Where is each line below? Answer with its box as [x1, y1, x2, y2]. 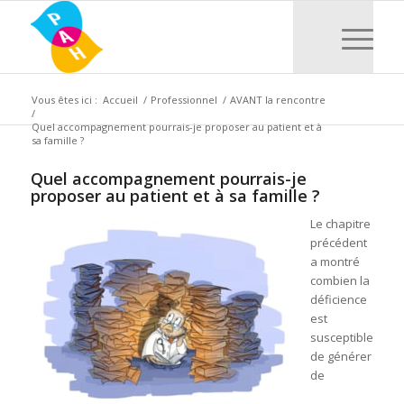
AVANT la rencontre [229, 93, 326, 106]
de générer [309, 348, 372, 365]
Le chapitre [309, 216, 371, 233]
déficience [309, 291, 367, 308]
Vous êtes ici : [31, 93, 97, 106]
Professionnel [150, 93, 217, 106]
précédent [309, 234, 367, 252]
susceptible [309, 329, 373, 346]
